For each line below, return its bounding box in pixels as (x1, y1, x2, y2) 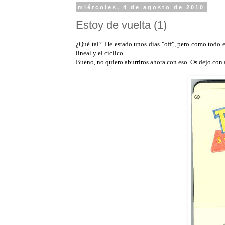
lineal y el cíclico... (76, 49, 128, 57)
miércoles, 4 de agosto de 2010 (78, 4, 205, 10)
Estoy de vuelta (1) (76, 18, 167, 31)
